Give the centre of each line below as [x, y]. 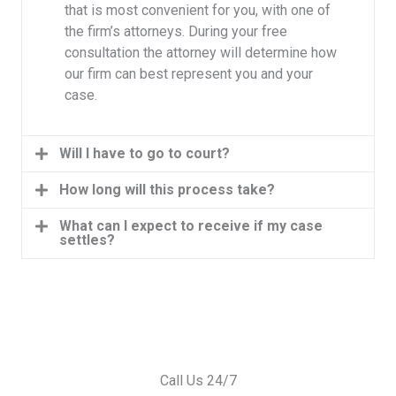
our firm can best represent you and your [189, 73]
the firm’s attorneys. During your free [176, 31]
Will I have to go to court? [145, 154]
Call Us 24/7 [198, 381]
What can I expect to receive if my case [191, 226]
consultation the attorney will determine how [201, 52]
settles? [88, 240]
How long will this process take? [168, 190]
